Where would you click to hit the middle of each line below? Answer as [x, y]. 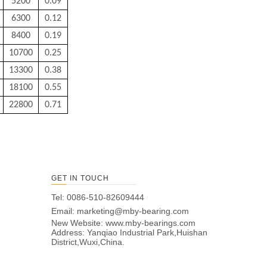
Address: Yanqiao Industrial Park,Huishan [129, 233]
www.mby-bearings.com [150, 223]
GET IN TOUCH [80, 178]
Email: [64, 211]
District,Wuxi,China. [88, 242]
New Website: [78, 223]
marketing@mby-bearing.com [133, 211]
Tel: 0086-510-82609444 [98, 198]
